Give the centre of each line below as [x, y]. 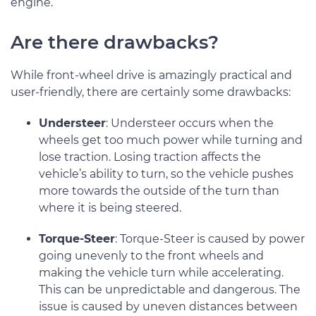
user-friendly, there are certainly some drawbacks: [151, 92]
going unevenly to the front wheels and [151, 255]
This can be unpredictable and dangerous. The [170, 289]
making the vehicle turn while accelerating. [161, 272]
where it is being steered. [110, 207]
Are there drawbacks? [115, 42]
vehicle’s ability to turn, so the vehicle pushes [166, 174]
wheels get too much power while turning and [171, 140]
